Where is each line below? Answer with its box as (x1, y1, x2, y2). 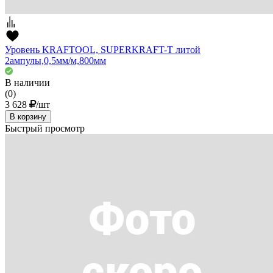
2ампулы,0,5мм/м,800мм (5, 55, 106, 66)
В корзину (10, 112, 46, 122)
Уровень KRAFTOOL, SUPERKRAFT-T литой (5, 44, 200, 55)
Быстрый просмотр (5, 123, 85, 134)
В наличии (5, 77, 50, 88)
